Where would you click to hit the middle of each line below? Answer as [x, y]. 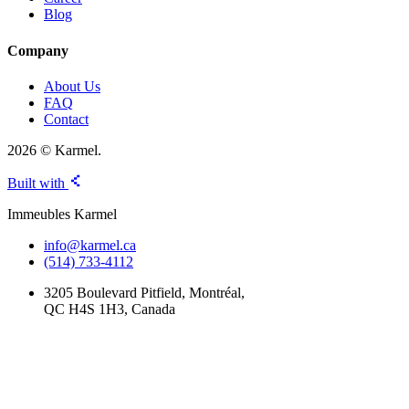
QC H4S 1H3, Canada [110, 309]
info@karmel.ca [90, 245]
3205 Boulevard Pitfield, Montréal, [144, 292]
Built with [38, 183]
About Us [72, 86]
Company [38, 50]
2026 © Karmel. [54, 150]
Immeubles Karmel [62, 214]
